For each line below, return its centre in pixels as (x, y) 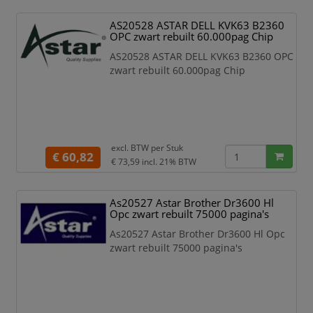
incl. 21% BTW (169, 161)
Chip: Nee (161, 16)
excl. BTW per (137, 147)
